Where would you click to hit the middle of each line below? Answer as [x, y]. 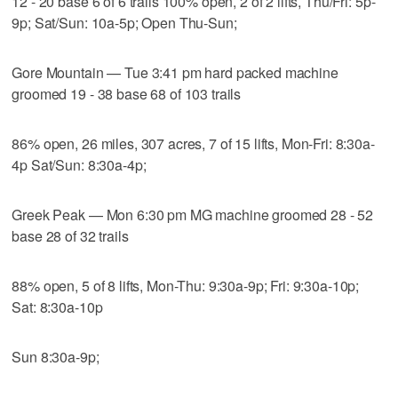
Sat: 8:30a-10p [57, 306]
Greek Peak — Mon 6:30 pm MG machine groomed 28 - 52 [193, 214]
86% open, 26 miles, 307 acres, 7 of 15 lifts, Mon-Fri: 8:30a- [193, 143]
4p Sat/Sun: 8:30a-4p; [79, 164]
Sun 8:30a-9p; [56, 356]
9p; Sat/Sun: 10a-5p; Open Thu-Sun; [124, 22]
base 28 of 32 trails [70, 235]
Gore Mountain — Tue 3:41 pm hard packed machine [175, 72]
